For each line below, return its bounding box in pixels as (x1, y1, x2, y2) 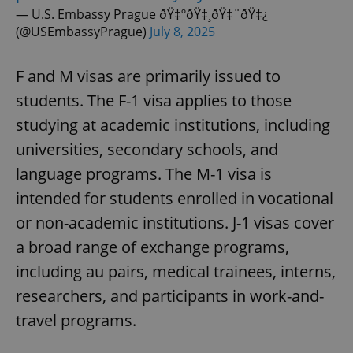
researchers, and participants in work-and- (16, 284, 324, 307)
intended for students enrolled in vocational (16, 187, 333, 209)
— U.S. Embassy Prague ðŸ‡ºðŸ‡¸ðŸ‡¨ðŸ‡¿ (16, 5, 268, 23)
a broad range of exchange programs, (16, 236, 289, 258)
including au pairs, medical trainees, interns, (16, 260, 336, 282)
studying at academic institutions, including (16, 113, 330, 136)
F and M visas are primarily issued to (16, 65, 281, 87)
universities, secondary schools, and (16, 138, 278, 160)
